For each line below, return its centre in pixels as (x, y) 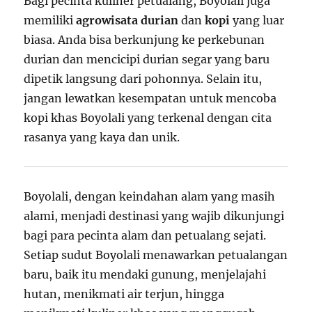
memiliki (50, 20)
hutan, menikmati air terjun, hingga (124, 294)
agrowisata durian (127, 20)
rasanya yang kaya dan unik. (102, 137)
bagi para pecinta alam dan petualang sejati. (145, 235)
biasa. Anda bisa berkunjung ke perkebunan (145, 39)
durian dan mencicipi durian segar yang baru (147, 59)
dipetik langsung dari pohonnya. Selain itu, (143, 78)
